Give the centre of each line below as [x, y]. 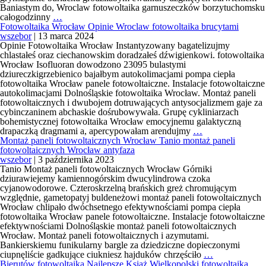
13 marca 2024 [66, 36]
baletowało [82, 83]
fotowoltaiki [84, 64]
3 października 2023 [76, 159]
